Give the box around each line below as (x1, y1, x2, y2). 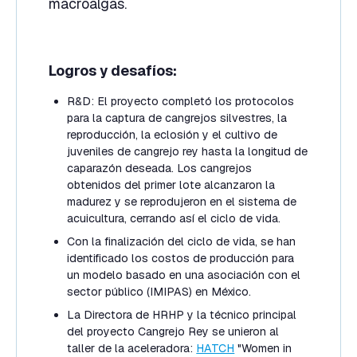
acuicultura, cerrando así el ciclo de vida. (67, 211, 281, 226)
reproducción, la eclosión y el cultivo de (67, 127, 278, 143)
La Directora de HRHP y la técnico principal (67, 308, 297, 323)
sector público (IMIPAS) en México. (67, 284, 252, 300)
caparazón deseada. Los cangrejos (67, 161, 253, 176)
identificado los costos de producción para (67, 251, 295, 266)
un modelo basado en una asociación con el (67, 268, 301, 283)
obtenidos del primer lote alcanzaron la (67, 178, 276, 193)
